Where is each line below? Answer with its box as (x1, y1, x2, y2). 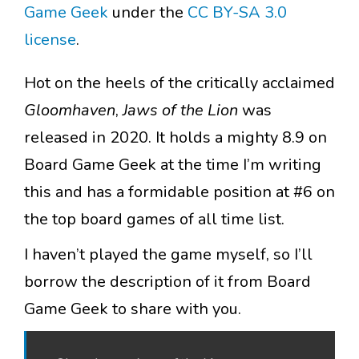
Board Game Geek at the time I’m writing (24, 154, 321, 176)
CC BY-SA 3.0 (188, 2, 287, 24)
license (24, 29, 76, 51)
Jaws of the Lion (123, 99, 238, 122)
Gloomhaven (24, 99, 115, 122)
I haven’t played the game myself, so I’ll (24, 244, 313, 266)
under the (108, 2, 188, 24)
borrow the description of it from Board (24, 271, 311, 293)
